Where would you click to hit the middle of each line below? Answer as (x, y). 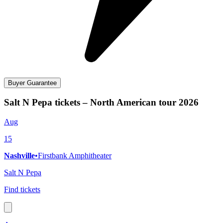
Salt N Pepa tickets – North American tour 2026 (101, 103)
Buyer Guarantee (32, 83)
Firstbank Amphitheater (75, 156)
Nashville (19, 156)
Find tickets (22, 190)
